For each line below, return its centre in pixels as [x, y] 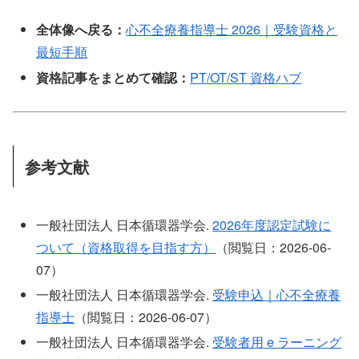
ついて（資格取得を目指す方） [126, 247]
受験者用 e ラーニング [277, 342]
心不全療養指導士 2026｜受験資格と [232, 30]
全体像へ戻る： [81, 30]
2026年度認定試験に [272, 224]
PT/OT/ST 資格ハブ [246, 77]
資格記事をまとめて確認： [113, 77]
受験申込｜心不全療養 [277, 294]
